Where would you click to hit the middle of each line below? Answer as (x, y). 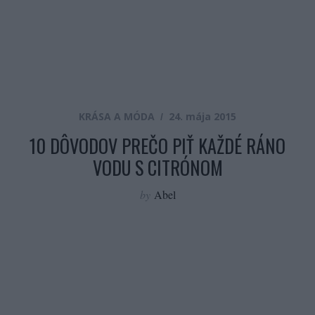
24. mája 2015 (202, 116)
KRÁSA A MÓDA (117, 116)
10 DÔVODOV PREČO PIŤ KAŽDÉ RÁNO (157, 146)
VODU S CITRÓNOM (157, 168)
